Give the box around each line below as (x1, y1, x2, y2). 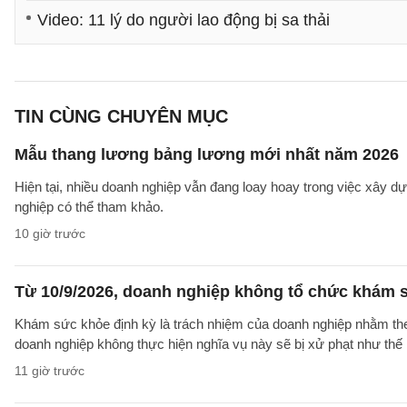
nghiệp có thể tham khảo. (15, 199, 164, 214)
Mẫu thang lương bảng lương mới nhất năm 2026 (15, 145, 399, 164)
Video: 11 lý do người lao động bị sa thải (37, 11, 330, 29)
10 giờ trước (15, 226, 85, 241)
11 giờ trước (15, 363, 84, 378)
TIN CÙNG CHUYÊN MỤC (15, 106, 228, 126)
